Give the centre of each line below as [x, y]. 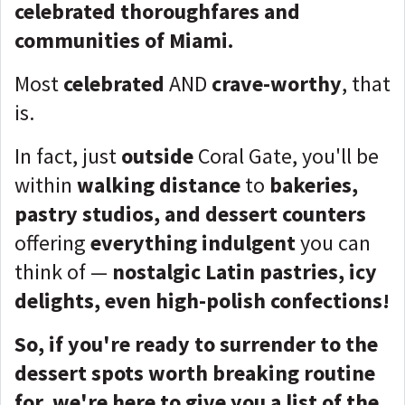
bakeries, [314, 185]
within [46, 185]
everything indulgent [193, 243]
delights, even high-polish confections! [202, 301]
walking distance [159, 185]
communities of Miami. [124, 40]
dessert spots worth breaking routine [195, 373]
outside [160, 156]
